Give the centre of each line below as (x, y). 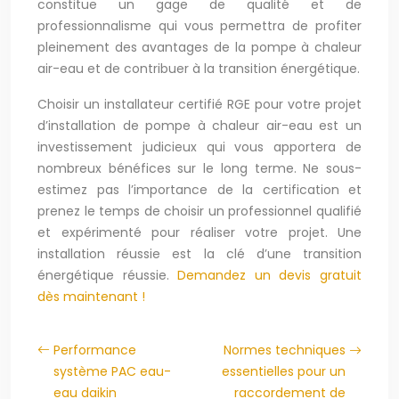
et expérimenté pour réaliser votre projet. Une (199, 232)
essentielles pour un (284, 371)
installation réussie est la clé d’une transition (199, 254)
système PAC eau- (112, 371)
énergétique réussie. (108, 275)
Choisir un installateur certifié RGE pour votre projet (199, 104)
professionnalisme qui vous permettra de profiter (199, 26)
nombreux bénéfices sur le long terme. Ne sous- (199, 168)
